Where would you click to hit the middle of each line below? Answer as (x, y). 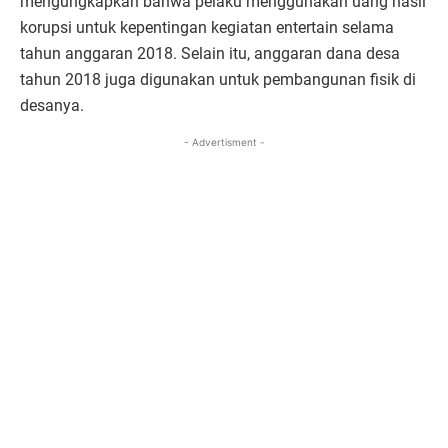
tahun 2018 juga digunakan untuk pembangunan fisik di (218, 79)
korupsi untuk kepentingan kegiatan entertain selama (207, 27)
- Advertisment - (224, 141)
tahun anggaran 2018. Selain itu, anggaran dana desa (210, 53)
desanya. (52, 105)
